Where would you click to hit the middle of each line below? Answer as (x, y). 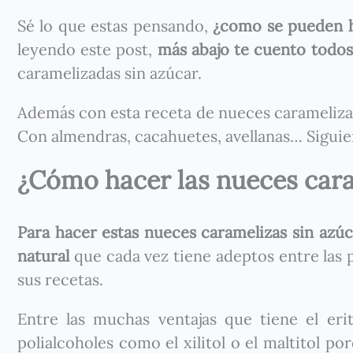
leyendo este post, (87, 49)
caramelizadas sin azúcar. (110, 73)
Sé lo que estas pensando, (115, 26)
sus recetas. (60, 279)
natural (43, 256)
